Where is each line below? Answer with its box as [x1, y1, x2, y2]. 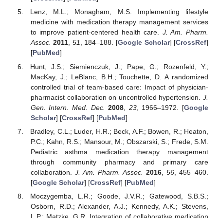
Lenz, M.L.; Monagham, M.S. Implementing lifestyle [30, 8, 208, 16]
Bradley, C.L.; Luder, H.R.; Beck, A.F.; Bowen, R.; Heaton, [30, 127, 208, 135]
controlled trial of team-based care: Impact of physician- [30, 83, 208, 91]
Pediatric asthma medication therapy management [30, 147, 208, 156]
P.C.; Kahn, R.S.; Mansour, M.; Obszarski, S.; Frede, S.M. [30, 137, 208, 145]
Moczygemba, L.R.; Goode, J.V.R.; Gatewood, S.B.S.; [30, 192, 208, 200]
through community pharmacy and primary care [30, 158, 208, 166]
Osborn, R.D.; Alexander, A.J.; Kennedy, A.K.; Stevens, [30, 202, 208, 210]
